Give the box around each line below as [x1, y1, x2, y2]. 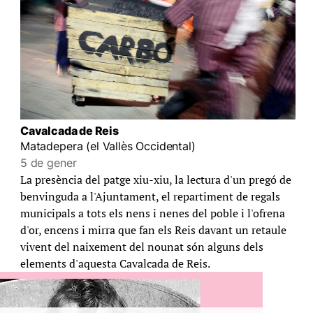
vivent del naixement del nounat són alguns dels [20, 238, 263, 254]
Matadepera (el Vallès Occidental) [20, 138, 196, 153]
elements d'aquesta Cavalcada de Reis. [20, 255, 210, 271]
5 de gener [20, 155, 77, 170]
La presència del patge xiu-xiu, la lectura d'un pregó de [20, 171, 291, 187]
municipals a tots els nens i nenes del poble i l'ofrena [20, 205, 285, 221]
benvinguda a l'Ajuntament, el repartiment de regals [20, 188, 280, 204]
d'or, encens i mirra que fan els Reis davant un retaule [20, 221, 286, 238]
